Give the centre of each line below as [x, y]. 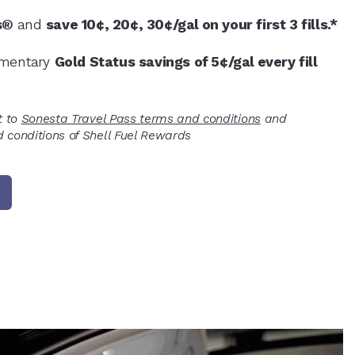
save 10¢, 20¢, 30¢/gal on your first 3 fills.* [191, 25]
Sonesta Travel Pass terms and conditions [141, 118]
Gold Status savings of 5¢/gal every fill [185, 62]
